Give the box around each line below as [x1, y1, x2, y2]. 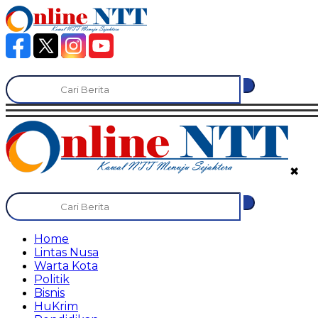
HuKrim [34, 299, 78, 313]
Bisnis [34, 285, 65, 300]
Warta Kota [34, 258, 98, 273]
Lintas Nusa [34, 245, 99, 259]
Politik [34, 272, 70, 286]
